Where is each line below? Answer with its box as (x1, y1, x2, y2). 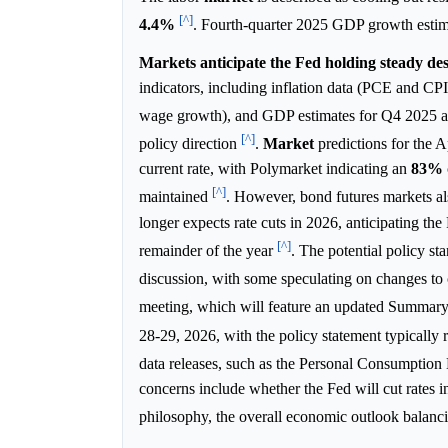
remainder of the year (139, 241, 277, 259)
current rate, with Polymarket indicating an (139, 160, 411, 178)
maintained (139, 188, 212, 206)
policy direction (139, 135, 241, 153)
